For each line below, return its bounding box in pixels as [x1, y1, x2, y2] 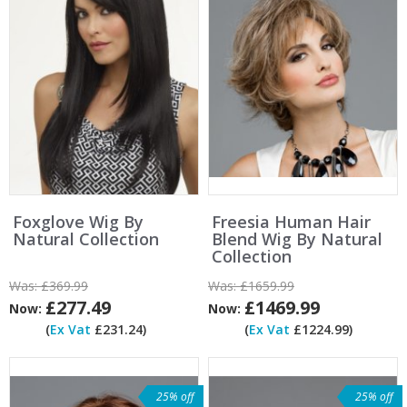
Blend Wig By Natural [212, 228, 382, 251]
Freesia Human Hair [212, 211, 371, 233]
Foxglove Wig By [13, 211, 144, 233]
